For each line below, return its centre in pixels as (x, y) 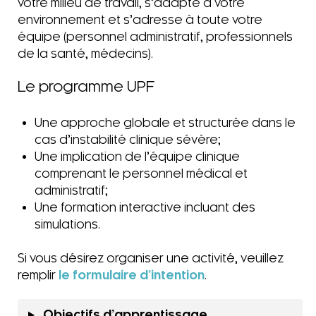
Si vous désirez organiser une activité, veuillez (151, 259)
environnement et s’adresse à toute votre (140, 19)
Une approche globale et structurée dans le (165, 123)
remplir (38, 275)
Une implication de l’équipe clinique (137, 157)
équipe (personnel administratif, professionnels (155, 36)
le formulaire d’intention (132, 276)
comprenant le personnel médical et (141, 174)
